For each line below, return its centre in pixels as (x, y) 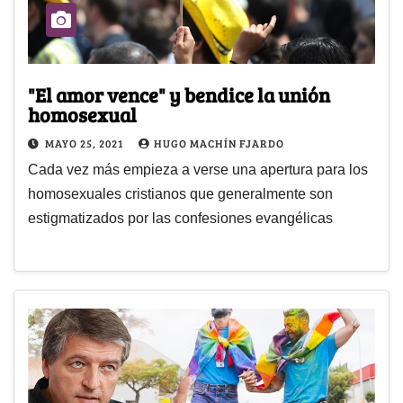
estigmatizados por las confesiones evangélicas (180, 218)
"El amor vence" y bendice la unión (179, 94)
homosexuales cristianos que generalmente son (180, 193)
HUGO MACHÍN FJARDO (219, 143)
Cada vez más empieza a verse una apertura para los (198, 169)
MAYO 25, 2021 (85, 143)
